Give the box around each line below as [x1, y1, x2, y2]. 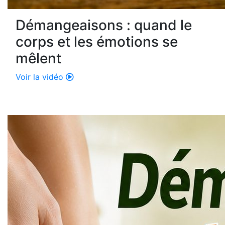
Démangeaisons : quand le [16, 17, 192, 34]
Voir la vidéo [16, 72, 66, 82]
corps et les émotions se [16, 33, 178, 51]
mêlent [16, 50, 61, 67]
